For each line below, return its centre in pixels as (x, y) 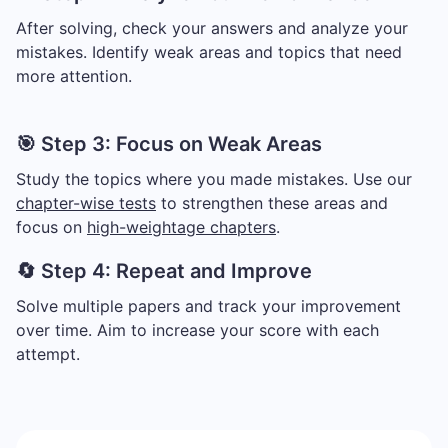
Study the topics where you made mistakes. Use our (214, 178)
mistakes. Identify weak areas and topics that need (209, 51)
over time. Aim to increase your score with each (197, 329)
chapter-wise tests (86, 202)
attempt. (48, 353)
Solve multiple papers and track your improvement (208, 305)
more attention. (74, 75)
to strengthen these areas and (272, 202)
